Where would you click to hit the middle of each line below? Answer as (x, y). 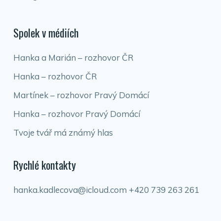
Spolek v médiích (46, 33)
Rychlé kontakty (44, 165)
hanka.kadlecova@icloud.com (70, 190)
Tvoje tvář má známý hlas (63, 132)
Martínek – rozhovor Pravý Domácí (81, 95)
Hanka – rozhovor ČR (55, 76)
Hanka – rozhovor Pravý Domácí (76, 114)
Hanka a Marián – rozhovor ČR (73, 57)
